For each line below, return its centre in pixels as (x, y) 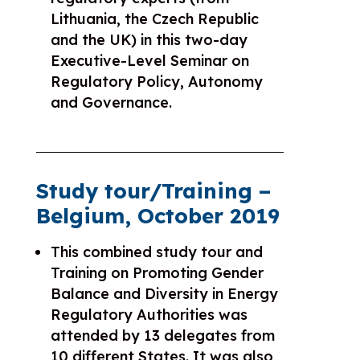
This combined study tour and (156, 252)
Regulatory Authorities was (149, 314)
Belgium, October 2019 (157, 215)
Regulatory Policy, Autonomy (156, 81)
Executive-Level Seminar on (149, 60)
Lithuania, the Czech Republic (154, 18)
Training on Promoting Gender (157, 272)
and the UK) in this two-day (149, 39)
